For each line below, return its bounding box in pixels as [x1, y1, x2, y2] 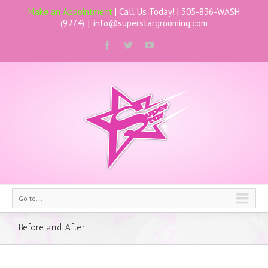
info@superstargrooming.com [93, 17, 208, 29]
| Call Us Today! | [112, 6, 181, 17]
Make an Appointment [28, 6, 112, 17]
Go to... [19, 194, 42, 203]
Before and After [18, 222, 86, 233]
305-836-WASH [181, 6, 240, 17]
